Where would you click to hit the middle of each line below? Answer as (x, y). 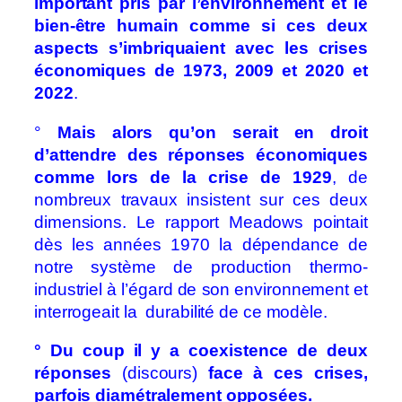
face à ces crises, (288, 373)
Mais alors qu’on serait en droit (213, 132)
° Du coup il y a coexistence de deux (201, 351)
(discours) (165, 373)
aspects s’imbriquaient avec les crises (201, 48)
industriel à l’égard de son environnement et (201, 289)
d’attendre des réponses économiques (201, 154)
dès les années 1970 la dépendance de (201, 244)
